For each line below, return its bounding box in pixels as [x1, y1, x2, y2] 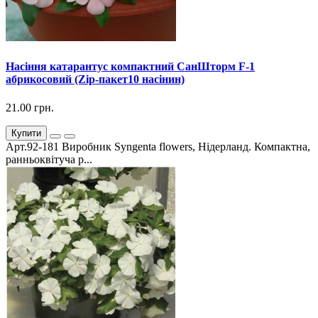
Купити [11, 127, 41, 138]
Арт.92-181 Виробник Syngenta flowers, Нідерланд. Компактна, [6, 140, 310, 153]
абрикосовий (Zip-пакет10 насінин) [6, 73, 185, 86]
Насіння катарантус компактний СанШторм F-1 [6, 60, 255, 73]
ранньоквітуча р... [6, 153, 92, 165]
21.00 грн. [6, 101, 54, 114]
